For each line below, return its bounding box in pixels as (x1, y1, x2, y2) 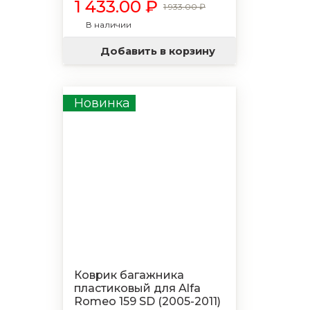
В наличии (86, 19, 131, 30)
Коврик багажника (74, 268, 184, 282)
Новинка (74, 95, 130, 111)
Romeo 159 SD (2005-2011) (74, 295, 221, 308)
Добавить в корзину (100, 44, 215, 57)
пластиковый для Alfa (74, 282, 201, 295)
